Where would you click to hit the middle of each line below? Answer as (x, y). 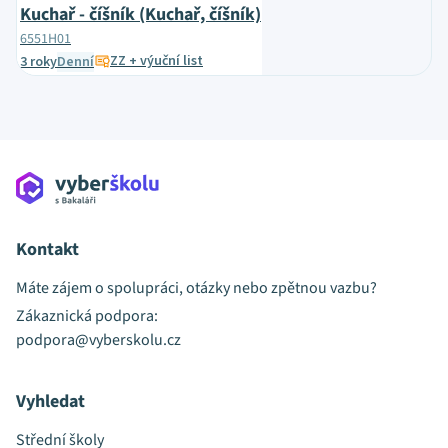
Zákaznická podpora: (87, 316)
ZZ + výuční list (156, 61)
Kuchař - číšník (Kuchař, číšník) (140, 14)
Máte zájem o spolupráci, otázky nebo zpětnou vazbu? (196, 288)
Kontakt (47, 249)
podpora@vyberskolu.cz (98, 340)
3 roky (38, 62)
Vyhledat (50, 401)
